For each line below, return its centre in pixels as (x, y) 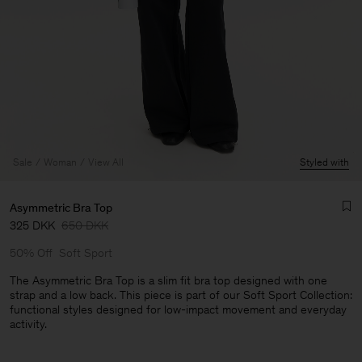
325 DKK (32, 225)
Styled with (324, 162)
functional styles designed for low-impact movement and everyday (178, 309)
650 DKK (85, 225)
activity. (28, 324)
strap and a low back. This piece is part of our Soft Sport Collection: (181, 295)
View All (106, 162)
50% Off (31, 253)
